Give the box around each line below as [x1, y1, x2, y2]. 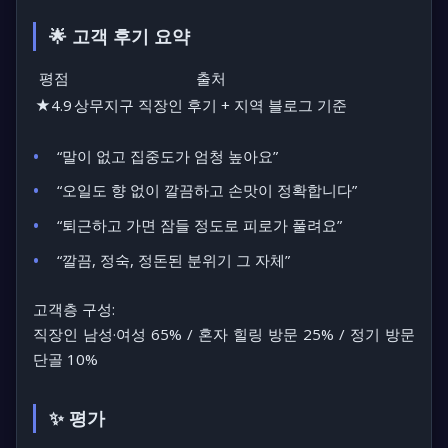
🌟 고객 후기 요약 [48, 23, 190, 48]
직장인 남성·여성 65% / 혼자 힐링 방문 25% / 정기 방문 [33, 323, 415, 344]
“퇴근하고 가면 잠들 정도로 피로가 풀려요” [57, 214, 342, 235]
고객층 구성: [33, 298, 115, 319]
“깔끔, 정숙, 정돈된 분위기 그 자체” [57, 249, 290, 270]
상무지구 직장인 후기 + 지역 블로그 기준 [74, 94, 347, 115]
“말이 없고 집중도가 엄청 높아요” [57, 145, 278, 166]
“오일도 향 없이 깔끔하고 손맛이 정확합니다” [57, 180, 357, 201]
